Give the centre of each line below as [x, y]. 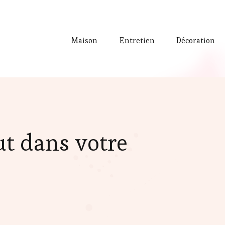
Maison [85, 41]
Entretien [137, 41]
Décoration [196, 41]
